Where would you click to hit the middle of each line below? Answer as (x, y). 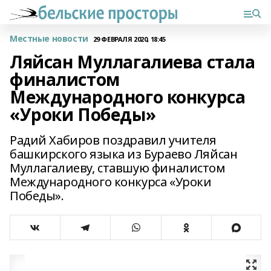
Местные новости (49, 38)
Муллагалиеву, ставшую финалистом (118, 168)
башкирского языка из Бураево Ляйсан (124, 154)
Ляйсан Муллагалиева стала (132, 62)
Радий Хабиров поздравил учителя (113, 140)
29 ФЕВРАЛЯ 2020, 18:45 (129, 39)
